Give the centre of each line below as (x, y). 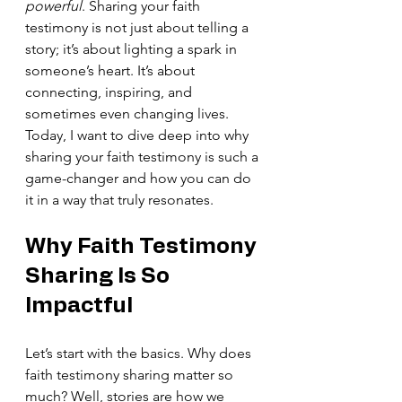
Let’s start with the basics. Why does (140, 353)
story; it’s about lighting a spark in (133, 49)
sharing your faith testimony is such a (144, 157)
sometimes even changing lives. (129, 114)
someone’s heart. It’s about (112, 70)
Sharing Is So (100, 276)
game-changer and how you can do (140, 178)
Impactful (79, 306)
